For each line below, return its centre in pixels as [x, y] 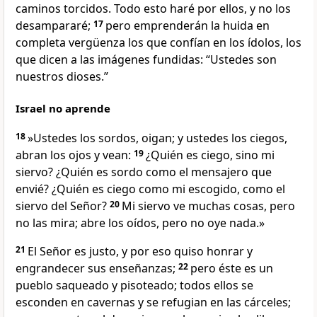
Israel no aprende [63, 109]
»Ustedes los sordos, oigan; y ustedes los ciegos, [157, 138]
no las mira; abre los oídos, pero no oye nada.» [140, 223]
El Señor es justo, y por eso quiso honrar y [140, 252]
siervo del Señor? [61, 206]
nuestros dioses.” [62, 77]
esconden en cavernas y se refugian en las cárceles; [153, 302]
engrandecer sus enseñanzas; [96, 269]
